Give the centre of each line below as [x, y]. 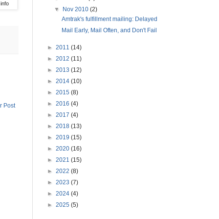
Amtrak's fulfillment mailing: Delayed [109, 19]
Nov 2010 [77, 9]
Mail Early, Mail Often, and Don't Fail [109, 30]
